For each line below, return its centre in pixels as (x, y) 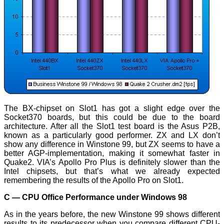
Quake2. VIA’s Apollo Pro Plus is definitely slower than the (112, 162)
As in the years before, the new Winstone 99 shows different (112, 214)
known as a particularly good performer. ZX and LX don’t (112, 135)
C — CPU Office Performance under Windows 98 (95, 197)
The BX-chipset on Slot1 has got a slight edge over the (112, 108)
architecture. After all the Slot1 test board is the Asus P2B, (112, 126)
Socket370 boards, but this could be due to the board (112, 117)
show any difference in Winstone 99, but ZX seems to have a (112, 144)
